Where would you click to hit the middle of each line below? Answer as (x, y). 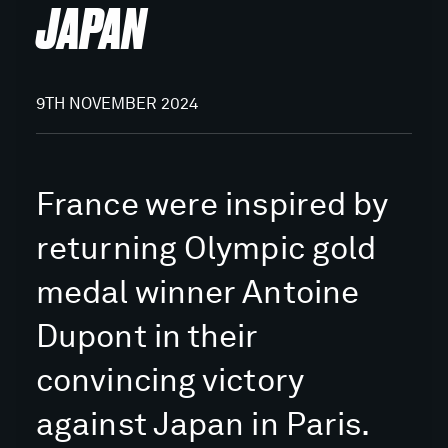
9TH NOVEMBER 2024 (117, 103)
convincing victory (170, 379)
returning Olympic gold (206, 247)
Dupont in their (147, 335)
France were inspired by (212, 203)
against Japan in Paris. (203, 423)
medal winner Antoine (198, 291)
